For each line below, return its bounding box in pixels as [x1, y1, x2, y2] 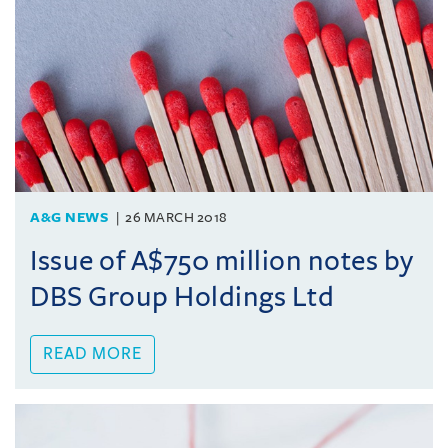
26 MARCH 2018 [125, 209, 228, 225]
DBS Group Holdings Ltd [30, 281, 334, 312]
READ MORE [43, 344, 142, 363]
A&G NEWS [30, 209, 108, 225]
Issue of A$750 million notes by [30, 245, 414, 276]
